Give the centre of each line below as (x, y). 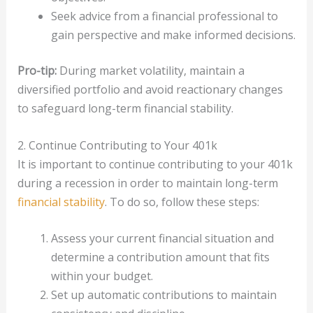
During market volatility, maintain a (150, 71)
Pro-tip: (37, 71)
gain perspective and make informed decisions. (173, 35)
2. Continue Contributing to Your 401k (117, 145)
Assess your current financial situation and (162, 239)
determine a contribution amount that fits (160, 257)
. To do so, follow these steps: (182, 202)
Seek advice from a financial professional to (164, 16)
